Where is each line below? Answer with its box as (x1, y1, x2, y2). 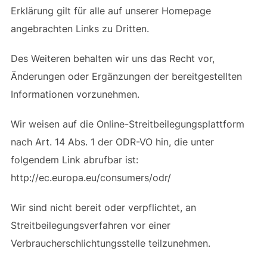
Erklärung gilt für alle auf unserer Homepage (10, 4, 211, 17)
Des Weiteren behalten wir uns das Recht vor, (10, 52, 215, 64)
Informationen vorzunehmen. (10, 88, 139, 100)
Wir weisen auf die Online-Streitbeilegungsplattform (10, 117, 244, 130)
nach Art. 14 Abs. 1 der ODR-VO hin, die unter (10, 135, 214, 148)
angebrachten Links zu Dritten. (10, 22, 149, 35)
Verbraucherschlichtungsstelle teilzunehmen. (10, 237, 210, 249)
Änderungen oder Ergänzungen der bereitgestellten (10, 70, 242, 82)
